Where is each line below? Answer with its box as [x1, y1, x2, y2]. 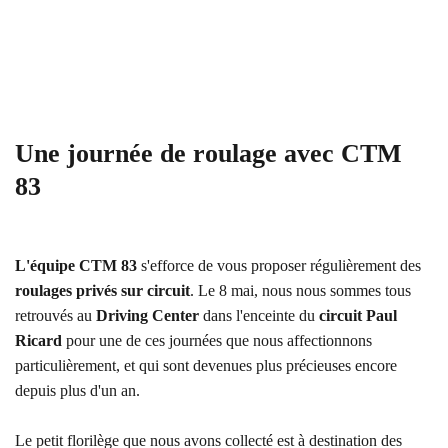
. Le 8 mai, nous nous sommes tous [190, 282, 411, 299]
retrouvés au [15, 307, 96, 324]
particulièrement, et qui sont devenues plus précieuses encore [15, 357, 397, 374]
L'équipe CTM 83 [15, 257, 137, 274]
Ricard [15, 332, 62, 349]
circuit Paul [319, 307, 397, 324]
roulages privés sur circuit [15, 282, 190, 299]
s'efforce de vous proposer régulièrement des [137, 257, 421, 274]
